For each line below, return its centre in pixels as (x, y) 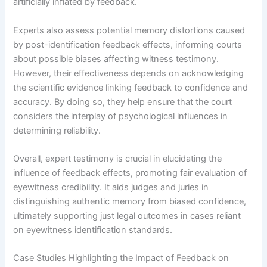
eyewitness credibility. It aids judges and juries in (111, 187)
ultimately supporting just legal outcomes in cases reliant (127, 215)
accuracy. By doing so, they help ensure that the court (123, 102)
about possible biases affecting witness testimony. (116, 59)
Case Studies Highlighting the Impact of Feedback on (121, 258)
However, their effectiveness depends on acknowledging (129, 73)
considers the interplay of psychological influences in (121, 116)
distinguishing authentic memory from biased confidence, (130, 201)
